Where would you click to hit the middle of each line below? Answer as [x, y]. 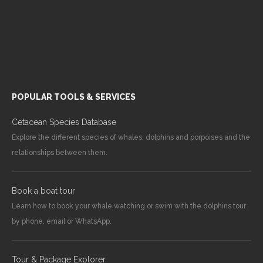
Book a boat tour [43, 190]
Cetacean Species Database [64, 122]
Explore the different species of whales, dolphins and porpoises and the [131, 137]
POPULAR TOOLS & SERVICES [74, 97]
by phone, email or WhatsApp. [62, 221]
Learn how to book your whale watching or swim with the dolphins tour [129, 206]
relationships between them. [60, 152]
